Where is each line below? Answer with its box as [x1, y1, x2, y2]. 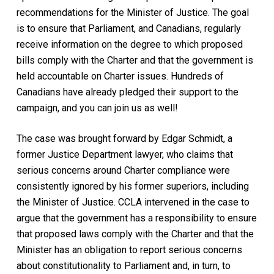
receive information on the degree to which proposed [16, 38, 243, 50]
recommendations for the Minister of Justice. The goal [16, 6, 249, 18]
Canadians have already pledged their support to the [16, 86, 239, 98]
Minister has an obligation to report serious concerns [16, 243, 242, 256]
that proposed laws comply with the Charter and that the [16, 228, 254, 240]
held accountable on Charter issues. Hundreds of [16, 70, 224, 82]
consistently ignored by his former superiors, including [16, 180, 249, 192]
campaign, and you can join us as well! [16, 102, 180, 114]
